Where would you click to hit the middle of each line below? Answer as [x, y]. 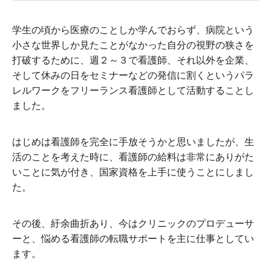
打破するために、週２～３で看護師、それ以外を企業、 [133, 60]
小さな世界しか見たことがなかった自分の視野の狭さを [133, 45]
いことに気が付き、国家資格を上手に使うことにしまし [133, 172]
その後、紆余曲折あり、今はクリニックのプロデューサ [133, 224]
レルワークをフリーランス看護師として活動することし [133, 91]
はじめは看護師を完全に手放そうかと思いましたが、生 [133, 142]
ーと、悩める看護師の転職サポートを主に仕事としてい [133, 239]
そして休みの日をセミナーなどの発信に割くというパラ [133, 76]
